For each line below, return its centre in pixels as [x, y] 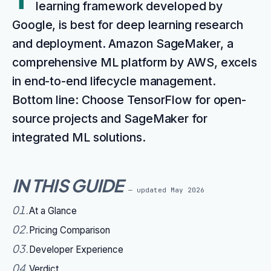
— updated [149, 190]
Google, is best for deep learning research [128, 25]
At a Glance [53, 211]
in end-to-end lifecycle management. [114, 81]
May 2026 [187, 190]
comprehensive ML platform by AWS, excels [135, 62]
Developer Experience [76, 250]
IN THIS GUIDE [68, 185]
